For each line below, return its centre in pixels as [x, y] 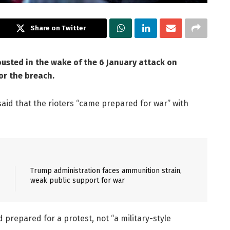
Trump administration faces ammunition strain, [106, 171]
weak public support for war [78, 181]
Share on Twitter [58, 28]
